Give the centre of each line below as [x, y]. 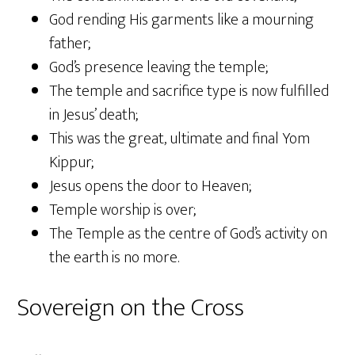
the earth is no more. [115, 258]
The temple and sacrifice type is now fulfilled [189, 92]
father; [71, 44]
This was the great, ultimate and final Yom [180, 139]
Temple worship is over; [123, 210]
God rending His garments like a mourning [182, 20]
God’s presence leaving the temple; [159, 68]
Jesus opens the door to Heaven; [151, 187]
